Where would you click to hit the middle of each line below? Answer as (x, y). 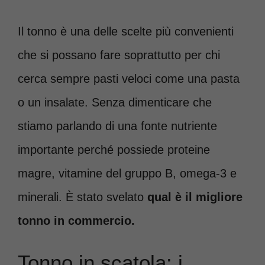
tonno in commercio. (76, 220)
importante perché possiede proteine (114, 149)
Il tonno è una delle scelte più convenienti (126, 31)
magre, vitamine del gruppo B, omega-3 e (127, 173)
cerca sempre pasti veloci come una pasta (129, 78)
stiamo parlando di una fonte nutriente (117, 126)
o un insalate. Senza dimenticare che (115, 102)
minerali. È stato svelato (81, 197)
